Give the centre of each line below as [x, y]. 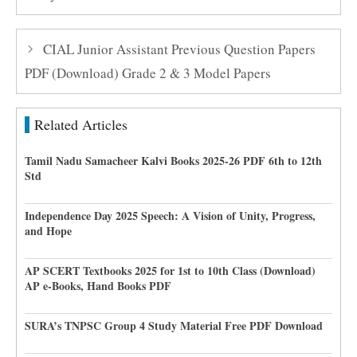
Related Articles [81, 124]
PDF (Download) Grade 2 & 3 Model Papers [148, 73]
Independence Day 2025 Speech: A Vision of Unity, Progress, [170, 215]
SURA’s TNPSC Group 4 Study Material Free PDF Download [174, 325]
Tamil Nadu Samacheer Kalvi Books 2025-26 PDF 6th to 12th [173, 160]
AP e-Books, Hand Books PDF [98, 285]
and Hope [48, 230]
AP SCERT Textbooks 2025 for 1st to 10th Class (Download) [170, 270]
